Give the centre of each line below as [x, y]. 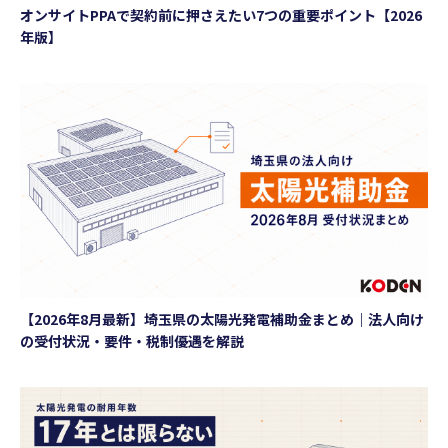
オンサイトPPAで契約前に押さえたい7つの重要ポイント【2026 [221, 15]
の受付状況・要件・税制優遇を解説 [132, 340]
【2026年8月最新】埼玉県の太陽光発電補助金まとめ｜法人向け [222, 318]
